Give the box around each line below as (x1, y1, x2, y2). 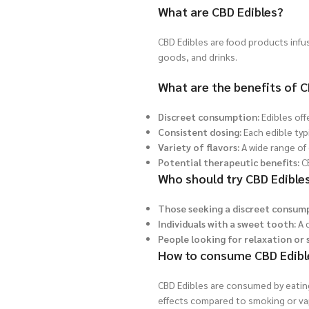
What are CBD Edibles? (158, 3, 283, 20)
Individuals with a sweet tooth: (158, 217, 296, 230)
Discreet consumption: (158, 110, 259, 123)
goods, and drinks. (158, 50, 237, 63)
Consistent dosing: (158, 126, 241, 139)
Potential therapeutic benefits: (158, 156, 299, 169)
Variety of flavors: (158, 141, 239, 154)
